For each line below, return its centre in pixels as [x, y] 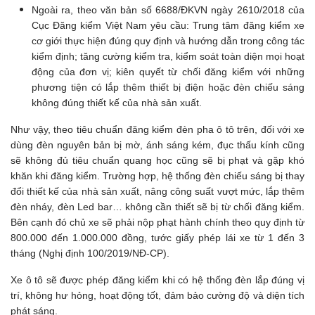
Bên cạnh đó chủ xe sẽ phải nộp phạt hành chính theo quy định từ [157, 222]
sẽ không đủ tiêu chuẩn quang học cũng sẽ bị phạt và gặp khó [157, 160]
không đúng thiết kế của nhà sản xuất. [117, 102]
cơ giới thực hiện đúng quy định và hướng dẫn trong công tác [168, 40]
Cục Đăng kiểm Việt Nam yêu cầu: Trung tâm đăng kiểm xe [168, 25]
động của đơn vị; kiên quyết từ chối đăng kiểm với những [168, 71]
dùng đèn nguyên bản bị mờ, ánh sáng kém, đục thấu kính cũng [157, 144]
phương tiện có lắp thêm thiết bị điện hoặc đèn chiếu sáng [168, 87]
